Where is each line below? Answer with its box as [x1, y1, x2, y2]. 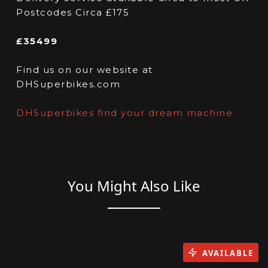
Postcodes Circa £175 [16, 7, 130, 19]
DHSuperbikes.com [16, 78, 121, 90]
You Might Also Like [68, 176, 200, 196]
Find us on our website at [16, 64, 153, 76]
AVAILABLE [202, 247, 254, 258]
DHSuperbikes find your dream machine [16, 107, 233, 119]
